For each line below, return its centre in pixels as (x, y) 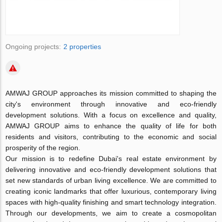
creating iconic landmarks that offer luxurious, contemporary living (111, 191)
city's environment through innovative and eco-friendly (111, 104)
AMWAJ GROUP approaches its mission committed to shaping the (111, 93)
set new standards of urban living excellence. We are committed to (111, 180)
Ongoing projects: (33, 47)
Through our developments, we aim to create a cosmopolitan (111, 213)
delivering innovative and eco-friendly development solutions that (111, 169)
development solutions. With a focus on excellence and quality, (111, 115)
